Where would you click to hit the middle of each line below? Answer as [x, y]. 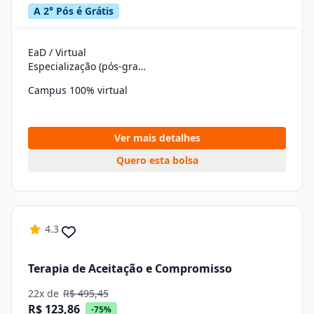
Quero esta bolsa [157, 160]
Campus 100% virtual [78, 90]
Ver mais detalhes [157, 138]
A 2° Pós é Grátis [74, 11]
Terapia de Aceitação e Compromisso [130, 268]
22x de [45, 293]
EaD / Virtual [57, 52]
